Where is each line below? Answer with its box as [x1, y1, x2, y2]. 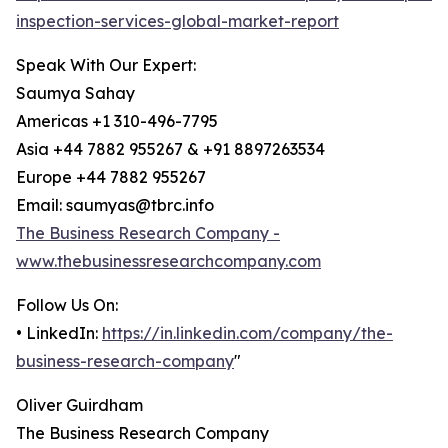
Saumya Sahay [16, 83, 135, 104]
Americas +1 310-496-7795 [16, 111, 218, 132]
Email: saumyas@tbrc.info [16, 195, 214, 216]
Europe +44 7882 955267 [16, 167, 206, 188]
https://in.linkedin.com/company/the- [102, 323, 393, 344]
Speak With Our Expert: [16, 55, 196, 76]
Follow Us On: [16, 295, 118, 316]
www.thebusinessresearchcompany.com [16, 251, 321, 272]
